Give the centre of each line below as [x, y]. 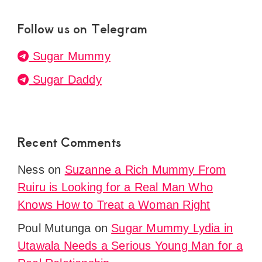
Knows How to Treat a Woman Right [114, 205]
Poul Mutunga [54, 228]
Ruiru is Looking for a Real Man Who [116, 187]
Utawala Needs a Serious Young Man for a [130, 246]
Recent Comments [69, 142]
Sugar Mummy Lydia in [172, 228]
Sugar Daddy [65, 80]
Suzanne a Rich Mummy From [145, 170]
